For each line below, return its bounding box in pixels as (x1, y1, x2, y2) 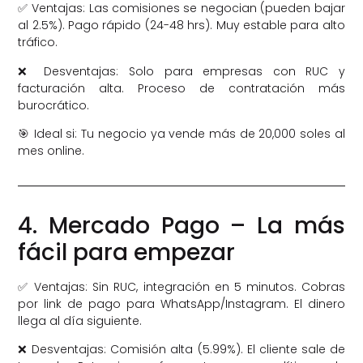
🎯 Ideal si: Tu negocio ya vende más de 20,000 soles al (18, 125, 345, 142)
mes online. (18, 142, 85, 159)
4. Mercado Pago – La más (18, 209, 345, 241)
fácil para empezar (18, 236, 236, 268)
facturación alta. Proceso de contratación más (18, 79, 345, 96)
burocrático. (18, 96, 90, 113)
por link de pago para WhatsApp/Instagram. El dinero (18, 295, 345, 312)
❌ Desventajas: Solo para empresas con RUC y (18, 62, 345, 79)
